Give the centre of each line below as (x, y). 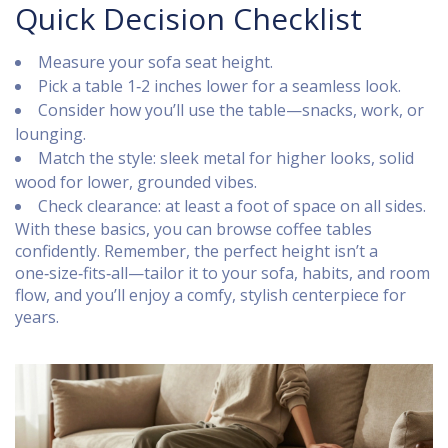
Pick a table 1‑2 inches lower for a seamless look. (219, 86)
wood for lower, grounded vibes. (136, 182)
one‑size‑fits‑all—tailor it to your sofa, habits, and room (222, 273)
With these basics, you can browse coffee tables (193, 229)
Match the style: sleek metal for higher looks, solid (226, 158)
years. (37, 317)
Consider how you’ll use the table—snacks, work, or (231, 110)
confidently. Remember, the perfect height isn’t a (196, 251)
